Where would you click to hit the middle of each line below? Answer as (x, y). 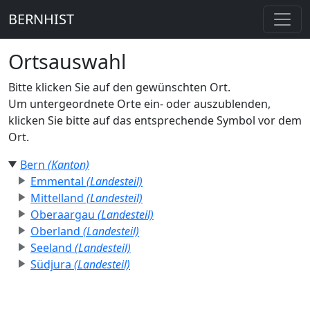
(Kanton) (69, 165)
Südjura (52, 264)
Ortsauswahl (67, 61)
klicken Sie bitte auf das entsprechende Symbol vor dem (155, 120)
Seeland (53, 248)
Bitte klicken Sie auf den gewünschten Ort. (119, 87)
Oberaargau (64, 215)
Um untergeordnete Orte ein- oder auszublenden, (139, 104)
